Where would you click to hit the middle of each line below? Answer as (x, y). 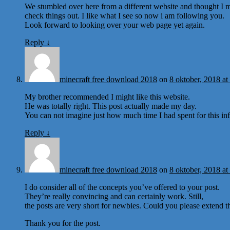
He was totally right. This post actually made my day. (111, 106)
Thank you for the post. (63, 223)
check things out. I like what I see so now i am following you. (124, 15)
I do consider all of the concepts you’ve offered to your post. (122, 187)
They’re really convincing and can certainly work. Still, (114, 196)
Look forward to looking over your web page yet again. (115, 25)
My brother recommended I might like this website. (107, 97)
